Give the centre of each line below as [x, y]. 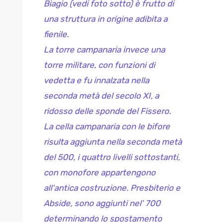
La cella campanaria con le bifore [107, 126]
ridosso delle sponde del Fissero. [107, 111]
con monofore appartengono [100, 172]
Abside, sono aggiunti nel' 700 [102, 203]
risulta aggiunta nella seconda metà [113, 142]
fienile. [56, 34]
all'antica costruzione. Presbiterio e [112, 188]
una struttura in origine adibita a [106, 19]
